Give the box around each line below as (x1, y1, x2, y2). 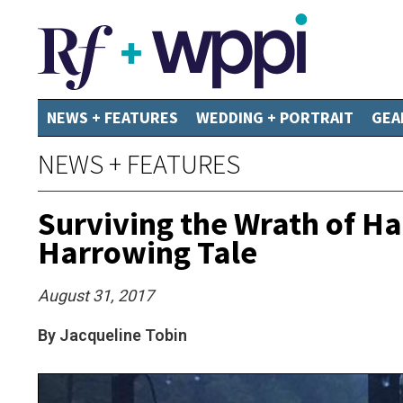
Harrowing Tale (38, 232, 257, 273)
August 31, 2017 (38, 286, 154, 305)
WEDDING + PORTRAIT (196, 107, 354, 128)
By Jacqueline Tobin (38, 326, 187, 345)
